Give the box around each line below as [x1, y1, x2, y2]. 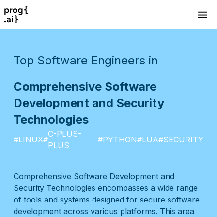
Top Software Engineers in [14, 53, 158, 67]
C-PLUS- [48, 129, 81, 139]
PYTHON [103, 135, 137, 144]
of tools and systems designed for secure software [14, 195, 200, 204]
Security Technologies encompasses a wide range [14, 183, 198, 193]
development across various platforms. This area [14, 206, 194, 216]
